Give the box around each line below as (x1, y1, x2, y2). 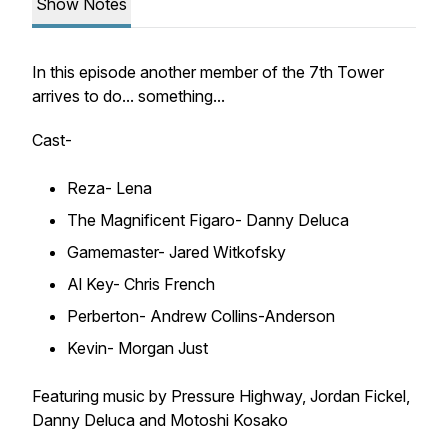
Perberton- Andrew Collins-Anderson (67, 306, 335, 326)
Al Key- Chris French (67, 274, 215, 294)
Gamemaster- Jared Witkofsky (67, 242, 286, 262)
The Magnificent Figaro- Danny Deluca (67, 210, 349, 230)
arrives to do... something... (32, 86, 225, 106)
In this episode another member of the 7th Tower (32, 62, 384, 82)
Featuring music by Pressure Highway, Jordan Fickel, (32, 386, 414, 406)
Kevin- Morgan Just (67, 338, 208, 358)
